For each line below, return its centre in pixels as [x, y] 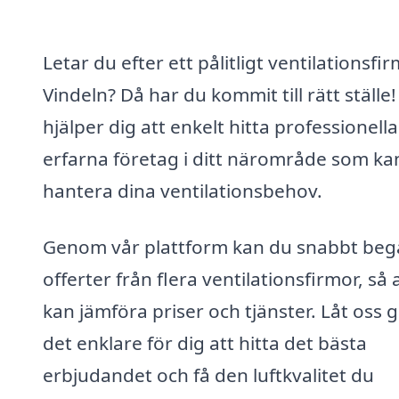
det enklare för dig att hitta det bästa [205, 343]
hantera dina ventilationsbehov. [183, 190]
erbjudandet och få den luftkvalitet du [208, 375]
